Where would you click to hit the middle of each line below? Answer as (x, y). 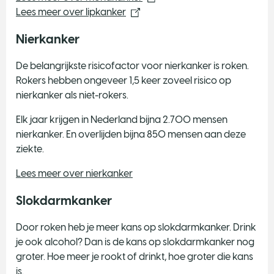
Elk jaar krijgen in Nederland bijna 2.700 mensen (122, 119)
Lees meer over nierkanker (74, 173)
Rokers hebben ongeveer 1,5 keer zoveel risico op (124, 80)
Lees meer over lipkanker (71, 12)
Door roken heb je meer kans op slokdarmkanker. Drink (136, 227)
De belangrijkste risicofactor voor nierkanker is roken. (132, 65)
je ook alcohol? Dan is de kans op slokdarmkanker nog (135, 242)
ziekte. (30, 149)
